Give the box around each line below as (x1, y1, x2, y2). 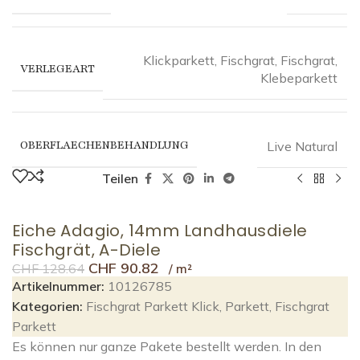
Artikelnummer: (12, 278, 108, 294)
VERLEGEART (20, 60, 95, 76)
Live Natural (267, 137, 337, 154)
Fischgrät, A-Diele (12, 239, 162, 261)
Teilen (102, 170, 139, 186)
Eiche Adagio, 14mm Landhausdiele (12, 219, 308, 242)
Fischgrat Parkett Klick (86, 298, 219, 314)
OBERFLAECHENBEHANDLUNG (20, 137, 189, 153)
